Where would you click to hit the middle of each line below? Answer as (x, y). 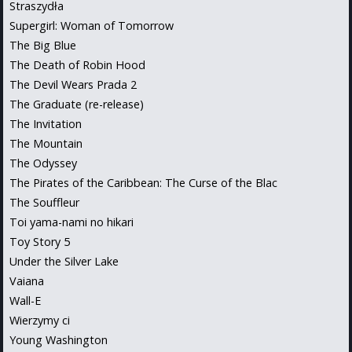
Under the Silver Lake (64, 261)
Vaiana (27, 280)
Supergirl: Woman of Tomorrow (92, 25)
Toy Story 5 (40, 241)
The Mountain (46, 143)
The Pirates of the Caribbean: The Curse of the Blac (143, 182)
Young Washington (59, 339)
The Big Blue (43, 45)
